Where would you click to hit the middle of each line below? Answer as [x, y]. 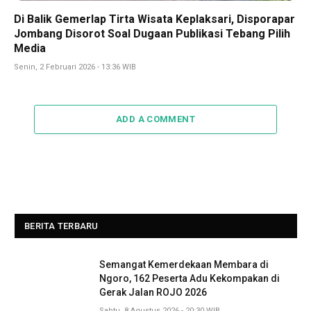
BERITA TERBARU [61, 226]
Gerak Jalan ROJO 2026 [153, 292]
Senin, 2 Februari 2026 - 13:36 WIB [75, 67]
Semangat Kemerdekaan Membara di [184, 264]
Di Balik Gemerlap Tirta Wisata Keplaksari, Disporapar [154, 19]
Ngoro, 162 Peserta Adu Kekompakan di [190, 278]
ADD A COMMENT [155, 119]
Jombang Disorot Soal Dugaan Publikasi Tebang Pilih [152, 33]
